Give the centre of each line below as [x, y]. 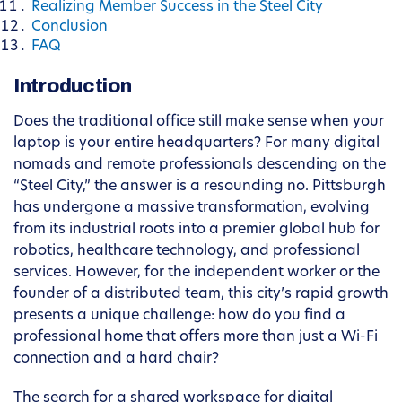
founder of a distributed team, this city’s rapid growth [201, 295]
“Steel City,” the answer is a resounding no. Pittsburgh [200, 187]
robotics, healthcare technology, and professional [187, 252]
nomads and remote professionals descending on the [200, 166]
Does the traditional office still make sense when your [199, 122]
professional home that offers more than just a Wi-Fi [196, 338]
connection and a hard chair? [116, 359]
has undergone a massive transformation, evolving [192, 209]
